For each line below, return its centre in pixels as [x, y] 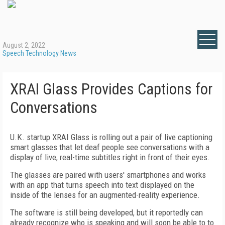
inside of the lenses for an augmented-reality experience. [105, 195]
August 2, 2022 [24, 45]
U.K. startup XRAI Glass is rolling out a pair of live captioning [111, 137]
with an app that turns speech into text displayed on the [102, 185]
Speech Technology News [39, 53]
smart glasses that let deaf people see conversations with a [110, 147]
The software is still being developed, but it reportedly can [106, 212]
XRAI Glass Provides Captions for [111, 89]
